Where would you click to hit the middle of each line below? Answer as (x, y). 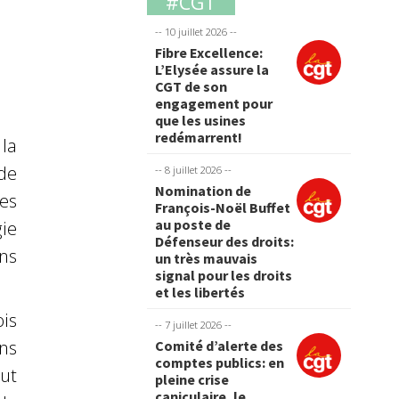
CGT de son (191, 86)
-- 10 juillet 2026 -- (196, 32)
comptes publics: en (220, 363)
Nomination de (204, 191)
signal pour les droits (224, 276)
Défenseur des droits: (225, 242)
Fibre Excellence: (209, 53)
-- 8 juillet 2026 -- (194, 170)
